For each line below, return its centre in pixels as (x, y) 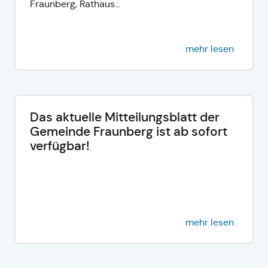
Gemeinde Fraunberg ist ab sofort (129, 131)
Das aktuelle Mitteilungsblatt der (125, 117)
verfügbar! (60, 146)
